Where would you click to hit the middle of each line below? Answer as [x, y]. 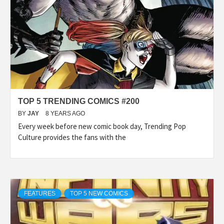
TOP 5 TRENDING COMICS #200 [79, 101]
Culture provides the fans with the [72, 137]
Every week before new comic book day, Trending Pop [102, 126]
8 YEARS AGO [65, 113]
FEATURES [40, 193]
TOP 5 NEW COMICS [99, 193]
